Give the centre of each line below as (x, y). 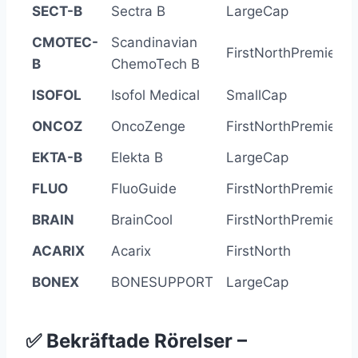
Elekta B (137, 158)
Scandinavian (154, 43)
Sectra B (138, 12)
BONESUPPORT (162, 282)
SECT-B (57, 12)
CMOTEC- (65, 43)
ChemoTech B (155, 64)
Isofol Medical (155, 95)
